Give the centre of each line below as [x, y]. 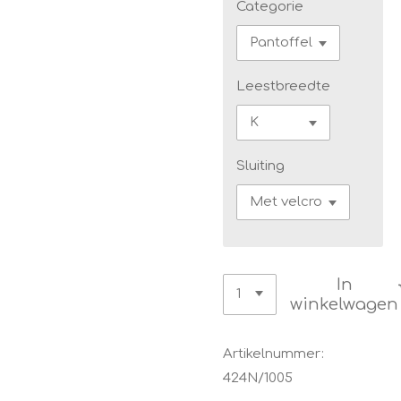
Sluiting [260, 166]
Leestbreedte [283, 86]
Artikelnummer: [273, 354]
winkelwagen [345, 303]
